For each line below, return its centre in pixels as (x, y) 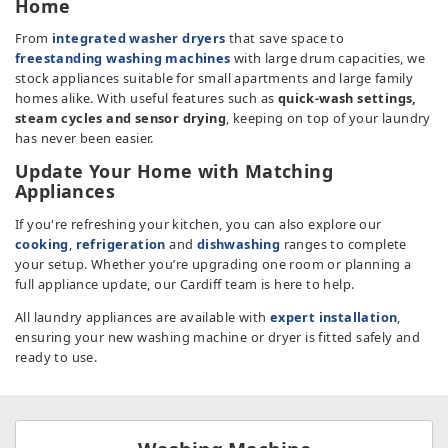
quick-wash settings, (347, 98)
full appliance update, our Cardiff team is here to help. (185, 283)
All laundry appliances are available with (142, 316)
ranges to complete (343, 243)
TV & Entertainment (119, 17)
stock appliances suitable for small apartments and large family (214, 78)
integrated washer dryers (139, 38)
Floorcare (83, 68)
